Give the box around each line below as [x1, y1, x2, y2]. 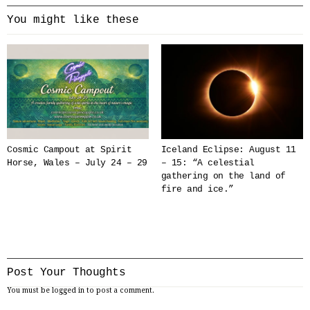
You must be [7, 286, 52, 295]
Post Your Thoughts [7, 266, 125, 280]
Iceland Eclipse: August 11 [161, 145, 296, 156]
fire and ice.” [161, 184, 234, 195]
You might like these [7, 14, 138, 27]
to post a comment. [84, 286, 154, 295]
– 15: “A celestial [161, 158, 255, 169]
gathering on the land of [161, 171, 286, 182]
